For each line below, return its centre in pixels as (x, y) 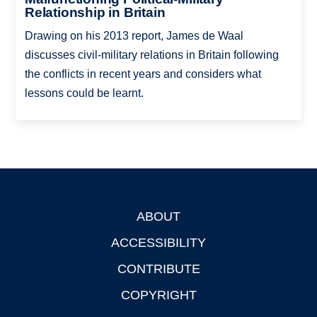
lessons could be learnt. (84, 93)
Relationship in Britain (95, 13)
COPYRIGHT (158, 295)
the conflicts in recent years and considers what (143, 74)
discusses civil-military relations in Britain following (151, 55)
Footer (33, 218)
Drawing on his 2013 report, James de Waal (134, 36)
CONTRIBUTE (158, 269)
